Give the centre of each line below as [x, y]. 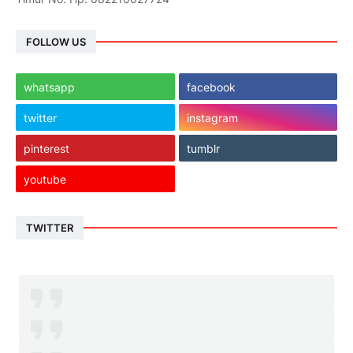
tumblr [203, 148]
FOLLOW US [56, 41]
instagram [212, 117]
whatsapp [49, 87]
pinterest [46, 148]
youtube [45, 179]
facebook [211, 87]
